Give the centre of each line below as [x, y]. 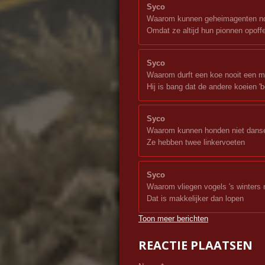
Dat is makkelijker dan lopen [195, 198]
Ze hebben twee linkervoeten [196, 143]
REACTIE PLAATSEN [195, 245]
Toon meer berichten [173, 218]
